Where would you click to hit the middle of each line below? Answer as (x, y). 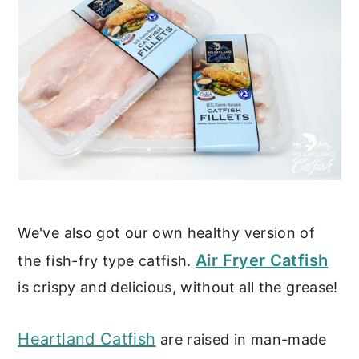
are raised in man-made (241, 339)
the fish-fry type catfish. (107, 260)
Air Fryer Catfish (262, 260)
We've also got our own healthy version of (167, 232)
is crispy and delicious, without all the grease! (178, 287)
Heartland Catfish (87, 339)
